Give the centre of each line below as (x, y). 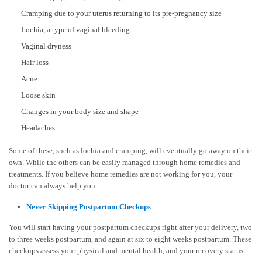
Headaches (38, 128)
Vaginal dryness (46, 46)
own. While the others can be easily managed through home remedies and (125, 163)
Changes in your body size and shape (80, 112)
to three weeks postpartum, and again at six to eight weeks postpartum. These (130, 239)
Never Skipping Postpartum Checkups (89, 207)
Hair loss (35, 63)
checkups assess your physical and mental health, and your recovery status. (127, 250)
